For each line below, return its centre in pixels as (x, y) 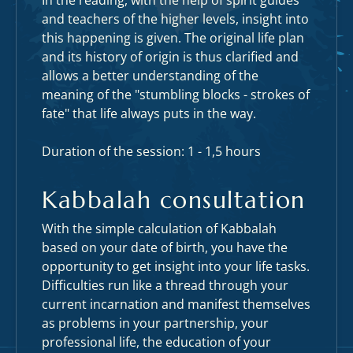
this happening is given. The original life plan (173, 38)
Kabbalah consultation (174, 200)
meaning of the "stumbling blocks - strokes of (176, 95)
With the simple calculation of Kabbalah (159, 229)
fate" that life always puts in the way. (149, 113)
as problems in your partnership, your (155, 323)
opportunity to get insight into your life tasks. (176, 266)
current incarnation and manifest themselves (176, 304)
